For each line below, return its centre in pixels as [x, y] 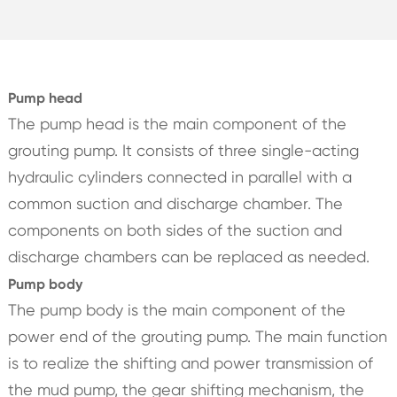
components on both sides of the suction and [175, 230]
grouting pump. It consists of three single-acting [183, 150]
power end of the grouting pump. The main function [197, 336]
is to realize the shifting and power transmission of [190, 362]
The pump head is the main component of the [177, 123]
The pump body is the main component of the [176, 309]
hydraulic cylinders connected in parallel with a [179, 176]
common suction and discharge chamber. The [175, 203]
